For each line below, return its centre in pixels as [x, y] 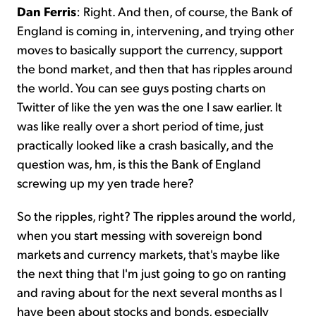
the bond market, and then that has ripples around [155, 68]
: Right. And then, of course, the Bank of [184, 11]
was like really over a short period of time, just [140, 125]
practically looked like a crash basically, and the [145, 144]
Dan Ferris [47, 11]
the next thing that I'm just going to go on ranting [152, 272]
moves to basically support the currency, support [150, 49]
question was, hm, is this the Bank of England [139, 163]
